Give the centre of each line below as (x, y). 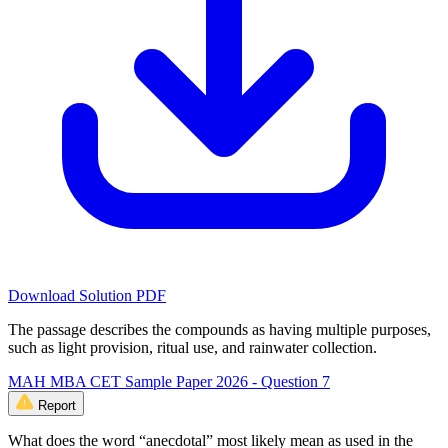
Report (57, 405)
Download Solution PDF (87, 295)
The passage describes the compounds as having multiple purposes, (219, 329)
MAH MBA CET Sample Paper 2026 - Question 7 (169, 381)
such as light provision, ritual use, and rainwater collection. (192, 347)
